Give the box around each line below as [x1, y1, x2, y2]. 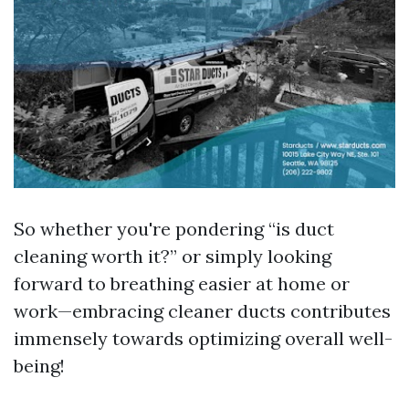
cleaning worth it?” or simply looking [14, 244, 331, 267]
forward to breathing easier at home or [14, 271, 350, 295]
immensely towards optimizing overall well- [14, 326, 393, 350]
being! [14, 353, 65, 377]
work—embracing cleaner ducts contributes [14, 299, 391, 322]
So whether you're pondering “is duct [14, 216, 334, 240]
